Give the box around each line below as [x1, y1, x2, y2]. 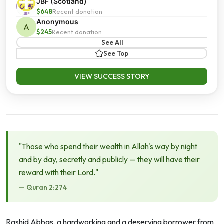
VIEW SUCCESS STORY [74, 72, 150, 81]
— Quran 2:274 [19, 183, 67, 192]
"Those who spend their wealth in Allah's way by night [19, 141, 197, 152]
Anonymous [36, 17, 78, 26]
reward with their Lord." [19, 167, 98, 178]
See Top [103, 49, 128, 57]
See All [101, 38, 123, 46]
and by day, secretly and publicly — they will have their [19, 154, 200, 165]
